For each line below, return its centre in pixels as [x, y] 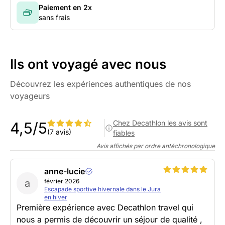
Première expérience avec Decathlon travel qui [105, 208]
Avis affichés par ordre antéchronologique [156, 146]
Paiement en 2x [65, 8]
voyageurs [30, 96]
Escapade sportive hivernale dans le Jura [102, 189]
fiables [124, 133]
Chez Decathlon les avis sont [160, 123]
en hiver [56, 197]
